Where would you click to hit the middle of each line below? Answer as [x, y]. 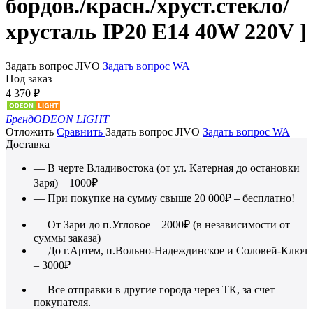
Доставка [28, 144]
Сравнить [81, 131]
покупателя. [62, 302]
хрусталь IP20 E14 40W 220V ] [156, 32]
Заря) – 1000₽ [66, 182]
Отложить [30, 131]
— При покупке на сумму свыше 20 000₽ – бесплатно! [164, 198]
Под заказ [29, 78]
